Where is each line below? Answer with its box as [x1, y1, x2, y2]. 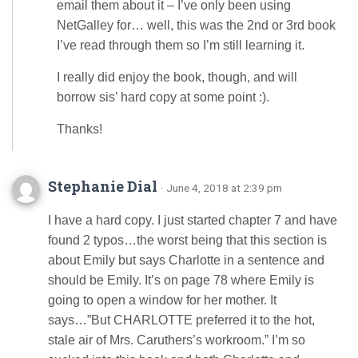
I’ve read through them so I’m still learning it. [57, 38, 304, 52]
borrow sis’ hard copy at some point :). [57, 90, 269, 104]
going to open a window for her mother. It [48, 293, 276, 307]
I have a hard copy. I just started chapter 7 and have [48, 213, 337, 227]
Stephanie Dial [48, 177, 161, 196]
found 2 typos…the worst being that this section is [48, 233, 327, 247]
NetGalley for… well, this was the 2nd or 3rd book [57, 18, 336, 32]
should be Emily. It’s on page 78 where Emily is [48, 273, 314, 287]
